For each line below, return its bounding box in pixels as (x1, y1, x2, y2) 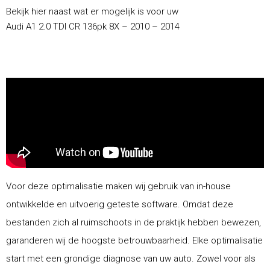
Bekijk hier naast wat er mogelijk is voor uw (6, 5, 178, 17)
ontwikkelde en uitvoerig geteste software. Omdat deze (6, 198, 233, 210)
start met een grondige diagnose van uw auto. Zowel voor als (6, 253, 256, 264)
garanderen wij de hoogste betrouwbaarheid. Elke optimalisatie (6, 234, 263, 246)
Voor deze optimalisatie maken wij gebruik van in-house (6, 180, 231, 192)
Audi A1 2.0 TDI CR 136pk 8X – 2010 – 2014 (6, 20, 180, 32)
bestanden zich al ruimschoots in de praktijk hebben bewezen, (6, 216, 261, 228)
